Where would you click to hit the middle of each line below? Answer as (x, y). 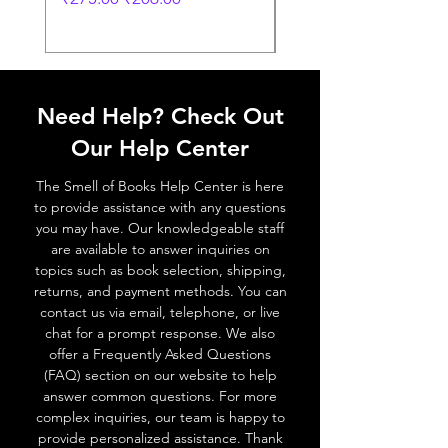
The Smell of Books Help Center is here (160, 186)
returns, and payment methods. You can (160, 291)
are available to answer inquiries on (160, 249)
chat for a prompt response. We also (160, 333)
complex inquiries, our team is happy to (160, 417)
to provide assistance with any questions (160, 207)
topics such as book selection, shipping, (160, 270)
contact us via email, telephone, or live (160, 312)
